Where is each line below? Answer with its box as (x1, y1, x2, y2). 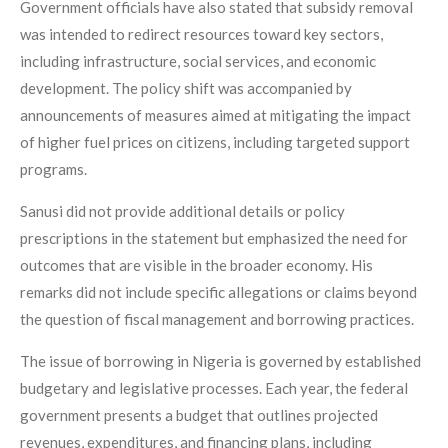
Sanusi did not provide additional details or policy (20, 202, 345, 221)
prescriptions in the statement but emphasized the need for (20, 229, 408, 248)
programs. (20, 160, 87, 179)
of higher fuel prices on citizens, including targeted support (20, 133, 410, 152)
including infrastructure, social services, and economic (20, 52, 376, 71)
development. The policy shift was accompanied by (20, 79, 352, 98)
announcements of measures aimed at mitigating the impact (20, 106, 411, 125)
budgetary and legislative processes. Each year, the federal (20, 379, 408, 398)
